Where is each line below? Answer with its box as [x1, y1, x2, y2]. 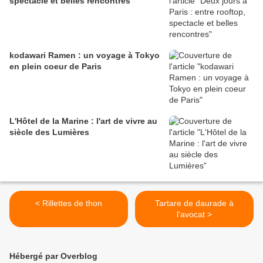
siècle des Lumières [9, 127, 89, 137]
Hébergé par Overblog [9, 251, 97, 261]
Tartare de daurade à [155, 198, 234, 208]
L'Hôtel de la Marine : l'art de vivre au [9, 116, 157, 126]
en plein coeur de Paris [9, 62, 102, 72]
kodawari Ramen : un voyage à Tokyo [9, 50, 160, 60]
